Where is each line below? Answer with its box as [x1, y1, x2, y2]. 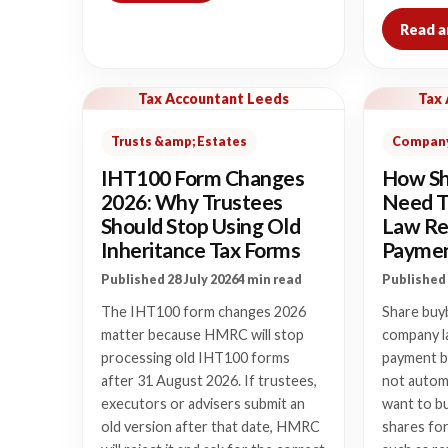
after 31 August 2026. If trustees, [101, 372, 317, 389]
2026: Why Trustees [101, 189, 283, 214]
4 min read [238, 272, 302, 287]
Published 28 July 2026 [101, 272, 238, 287]
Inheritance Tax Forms [101, 237, 300, 262]
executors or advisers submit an [101, 395, 305, 412]
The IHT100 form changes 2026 [101, 303, 306, 320]
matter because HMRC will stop [101, 326, 304, 343]
